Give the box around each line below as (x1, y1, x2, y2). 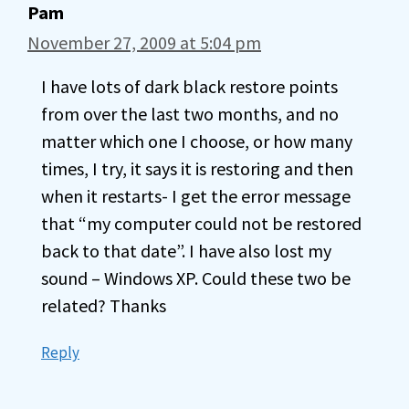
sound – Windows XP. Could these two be (41, 267, 351, 289)
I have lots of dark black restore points (41, 75, 338, 98)
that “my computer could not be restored (41, 212, 362, 235)
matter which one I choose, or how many (41, 130, 352, 152)
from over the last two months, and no (41, 102, 339, 125)
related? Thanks (41, 294, 166, 317)
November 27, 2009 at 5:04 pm (27, 31, 261, 54)
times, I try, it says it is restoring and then (41, 157, 353, 180)
